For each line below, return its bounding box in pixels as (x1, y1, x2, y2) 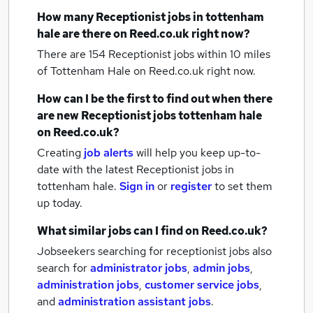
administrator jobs (90, 261, 187, 275)
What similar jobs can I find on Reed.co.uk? (37, 224, 268, 238)
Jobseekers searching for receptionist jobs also (37, 244, 272, 259)
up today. (37, 196, 82, 210)
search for (37, 261, 90, 275)
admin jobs (193, 261, 250, 275)
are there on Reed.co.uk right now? (60, 27, 250, 41)
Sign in (119, 179, 154, 194)
